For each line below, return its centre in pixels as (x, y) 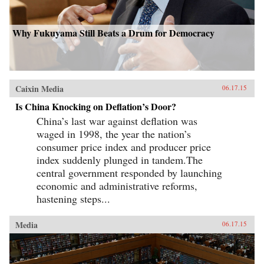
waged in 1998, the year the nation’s (114, 133)
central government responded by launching (129, 172)
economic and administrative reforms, (117, 185)
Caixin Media (39, 88)
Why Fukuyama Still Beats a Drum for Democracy (113, 32)
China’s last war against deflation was (117, 121)
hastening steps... (73, 198)
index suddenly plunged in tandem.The (120, 159)
